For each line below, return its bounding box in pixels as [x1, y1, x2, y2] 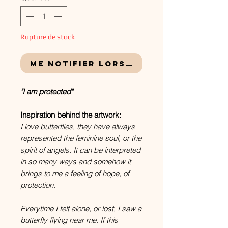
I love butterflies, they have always [20, 122, 135, 131]
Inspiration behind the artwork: [20, 110, 121, 120]
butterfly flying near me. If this [20, 215, 118, 225]
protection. [20, 180, 58, 190]
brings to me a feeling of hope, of [20, 168, 129, 178]
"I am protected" [20, 87, 73, 96]
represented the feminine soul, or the [20, 133, 141, 143]
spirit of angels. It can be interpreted [20, 145, 140, 155]
